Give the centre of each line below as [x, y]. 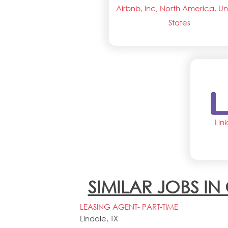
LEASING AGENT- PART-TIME [129, 207]
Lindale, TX [99, 219]
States [179, 23]
